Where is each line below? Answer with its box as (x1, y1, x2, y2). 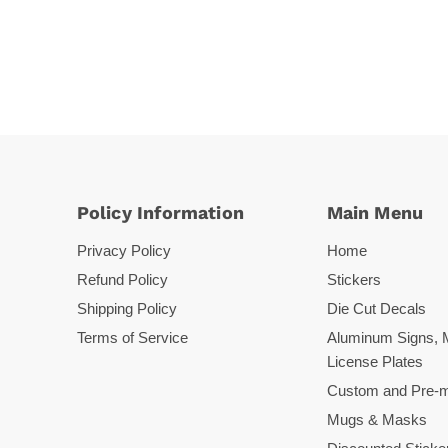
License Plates (326, 353, 423, 371)
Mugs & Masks (326, 411, 427, 429)
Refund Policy (76, 271, 168, 289)
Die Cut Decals (326, 300, 426, 318)
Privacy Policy (76, 242, 171, 260)
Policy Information (76, 202, 244, 224)
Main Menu (326, 202, 424, 224)
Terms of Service (76, 329, 188, 347)
